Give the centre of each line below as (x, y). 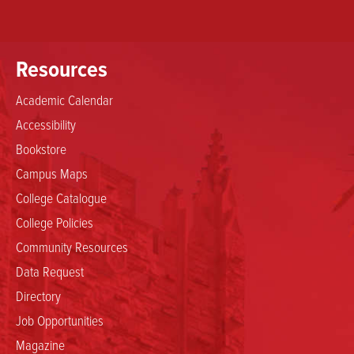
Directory (38, 295)
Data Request (50, 271)
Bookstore (41, 148)
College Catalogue (61, 197)
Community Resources (72, 246)
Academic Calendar (64, 99)
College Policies (55, 222)
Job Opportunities (60, 320)
